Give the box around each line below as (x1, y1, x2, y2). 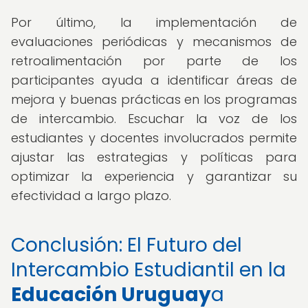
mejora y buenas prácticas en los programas (11, 91, 297, 108)
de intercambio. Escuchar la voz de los (11, 110, 297, 127)
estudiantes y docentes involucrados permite (11, 129, 297, 146)
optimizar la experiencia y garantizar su (11, 168, 297, 185)
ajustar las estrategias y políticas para (11, 148, 297, 166)
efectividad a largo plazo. (11, 187, 171, 204)
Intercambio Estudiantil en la (11, 256, 286, 283)
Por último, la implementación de (11, 14, 297, 31)
